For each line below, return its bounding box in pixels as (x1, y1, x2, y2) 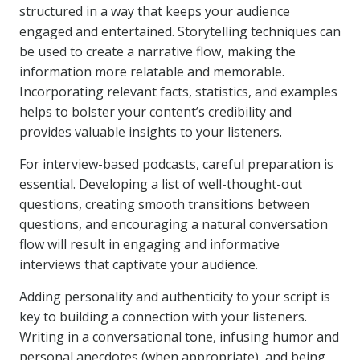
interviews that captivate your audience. (19, 256, 258, 273)
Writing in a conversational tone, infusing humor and (19, 328, 339, 346)
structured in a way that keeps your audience (19, 2, 290, 20)
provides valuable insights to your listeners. (19, 123, 282, 141)
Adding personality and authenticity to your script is (19, 288, 330, 305)
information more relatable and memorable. (19, 63, 284, 80)
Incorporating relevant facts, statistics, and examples (19, 83, 337, 100)
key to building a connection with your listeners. (19, 308, 307, 325)
